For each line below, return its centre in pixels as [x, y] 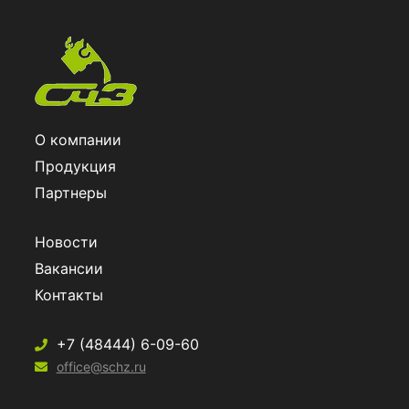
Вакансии [68, 268]
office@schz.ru [101, 366]
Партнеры [70, 192]
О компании [78, 139]
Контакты [68, 294]
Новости [66, 241]
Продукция [75, 166]
